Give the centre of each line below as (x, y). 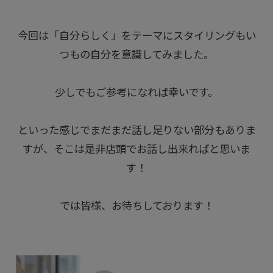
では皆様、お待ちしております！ (136, 206)
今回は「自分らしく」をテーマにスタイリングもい (136, 36)
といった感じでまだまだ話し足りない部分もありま (136, 131)
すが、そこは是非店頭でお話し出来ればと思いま (136, 150)
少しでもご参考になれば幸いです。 (136, 93)
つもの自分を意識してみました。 (136, 55)
